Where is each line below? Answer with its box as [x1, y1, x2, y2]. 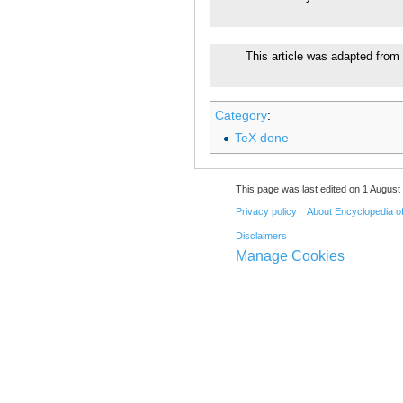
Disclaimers [235, 230, 287, 242]
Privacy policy [235, 205, 297, 217]
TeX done [234, 130, 289, 145]
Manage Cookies [235, 248, 345, 264]
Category [215, 107, 267, 122]
